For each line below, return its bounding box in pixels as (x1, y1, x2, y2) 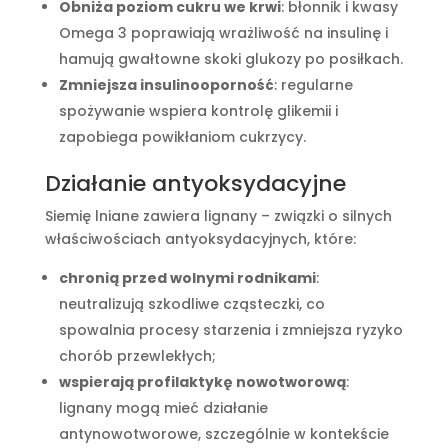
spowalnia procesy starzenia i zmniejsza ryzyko (58, 320, 403, 341)
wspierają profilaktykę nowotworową (58, 372, 346, 393)
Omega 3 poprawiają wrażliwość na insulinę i (58, 23, 388, 44)
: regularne (273, 75, 353, 96)
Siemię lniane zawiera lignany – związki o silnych (44, 206, 392, 227)
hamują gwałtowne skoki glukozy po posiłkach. (58, 49, 403, 70)
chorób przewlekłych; (58, 346, 216, 367)
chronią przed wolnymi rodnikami (58, 268, 316, 289)
